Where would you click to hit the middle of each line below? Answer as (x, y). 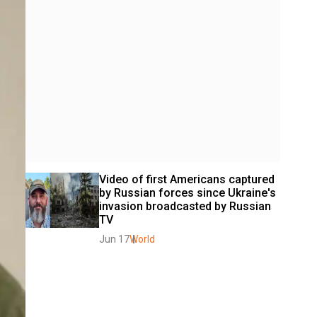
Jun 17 (114, 239)
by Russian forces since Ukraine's (188, 193)
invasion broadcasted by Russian (185, 206)
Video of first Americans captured (187, 179)
